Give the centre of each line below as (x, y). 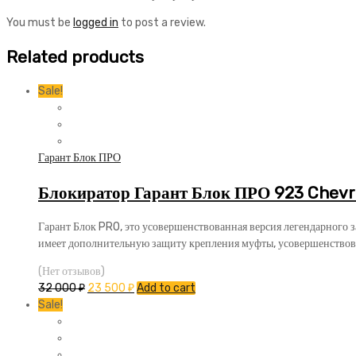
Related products (75, 56)
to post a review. (162, 22)
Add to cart (166, 288)
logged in (96, 22)
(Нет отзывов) (72, 272)
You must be (40, 22)
